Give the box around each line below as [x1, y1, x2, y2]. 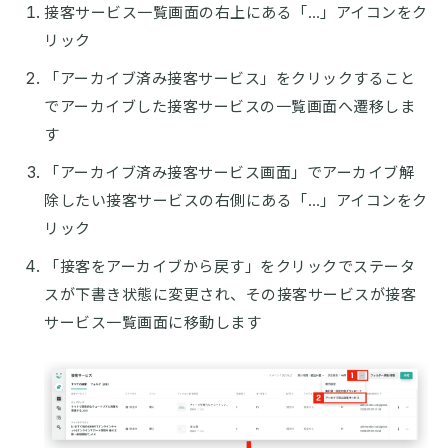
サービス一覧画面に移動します [44, 312, 261, 332]
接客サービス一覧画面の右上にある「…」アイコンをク [44, 2, 428, 22]
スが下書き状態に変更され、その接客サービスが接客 [44, 284, 416, 304]
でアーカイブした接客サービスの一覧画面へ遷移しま [44, 96, 415, 116]
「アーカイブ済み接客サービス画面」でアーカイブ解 [44, 162, 414, 182]
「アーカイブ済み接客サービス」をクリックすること [44, 68, 415, 88]
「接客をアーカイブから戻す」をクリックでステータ [44, 256, 415, 276]
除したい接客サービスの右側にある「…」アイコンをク [44, 190, 428, 210]
